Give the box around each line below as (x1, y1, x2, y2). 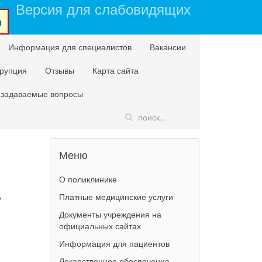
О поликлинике (58, 173, 117, 185)
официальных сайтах (58, 220, 141, 232)
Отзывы (45, 64, 74, 76)
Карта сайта (92, 64, 139, 76)
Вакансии (150, 41, 186, 53)
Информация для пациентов (58, 237, 170, 249)
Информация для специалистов (8, 41, 132, 53)
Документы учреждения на (58, 208, 161, 220)
